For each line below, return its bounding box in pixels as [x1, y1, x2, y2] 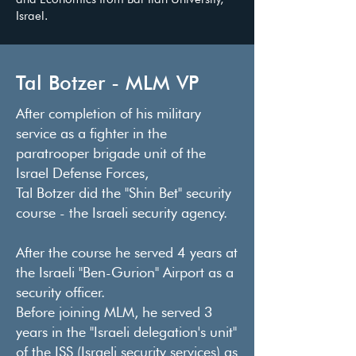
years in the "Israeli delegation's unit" [16, 323, 237, 340]
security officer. [16, 284, 105, 300]
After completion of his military [16, 105, 201, 122]
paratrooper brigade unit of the [16, 145, 206, 161]
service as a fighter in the [16, 125, 167, 141]
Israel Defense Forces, [16, 164, 149, 181]
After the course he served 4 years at [16, 244, 238, 261]
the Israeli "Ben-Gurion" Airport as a [16, 264, 234, 281]
